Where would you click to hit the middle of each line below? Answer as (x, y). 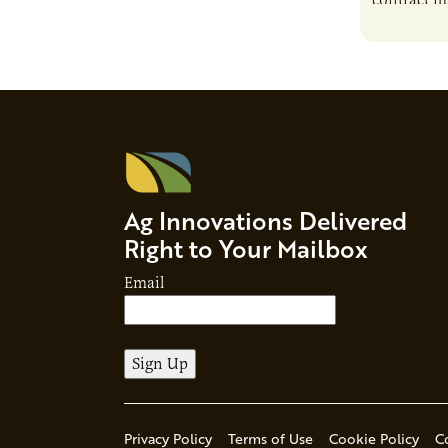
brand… (399, 72)
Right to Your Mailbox (246, 248)
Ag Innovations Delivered (265, 220)
